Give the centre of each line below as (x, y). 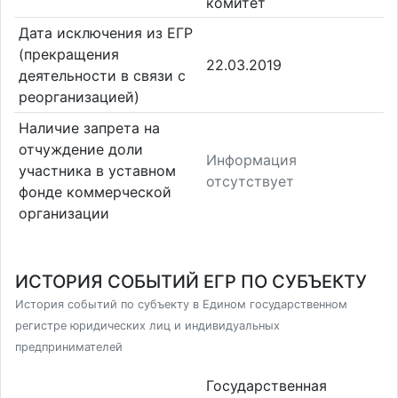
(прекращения (68, 55)
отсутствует (250, 181)
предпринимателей (69, 347)
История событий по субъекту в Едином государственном (181, 304)
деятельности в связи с (102, 76)
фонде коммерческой (95, 191)
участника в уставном (97, 170)
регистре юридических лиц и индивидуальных (147, 326)
